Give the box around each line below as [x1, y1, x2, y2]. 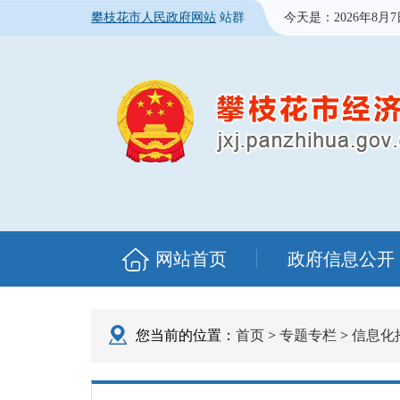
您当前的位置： [136, 328, 236, 343]
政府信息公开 [287, 249, 395, 269]
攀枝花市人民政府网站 [91, 11, 216, 24]
